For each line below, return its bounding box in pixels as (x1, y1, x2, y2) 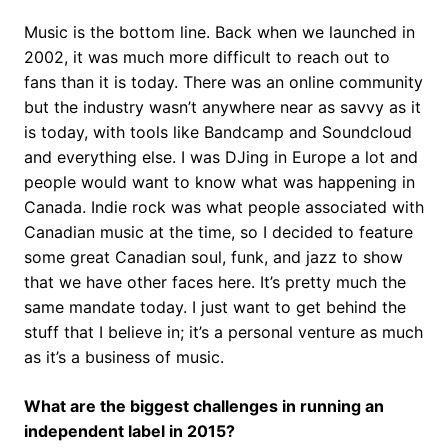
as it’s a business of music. (24, 346, 224, 367)
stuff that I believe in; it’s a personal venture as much (24, 321, 423, 342)
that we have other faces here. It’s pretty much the (24, 271, 406, 292)
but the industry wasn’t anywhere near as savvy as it (24, 96, 421, 117)
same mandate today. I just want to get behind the (24, 296, 406, 317)
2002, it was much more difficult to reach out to (24, 46, 390, 67)
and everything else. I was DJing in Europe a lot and (24, 146, 418, 167)
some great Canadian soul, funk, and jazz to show (24, 246, 403, 267)
